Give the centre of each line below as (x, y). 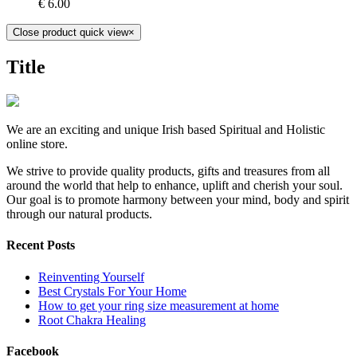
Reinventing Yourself (91, 277)
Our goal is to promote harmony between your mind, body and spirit (178, 200)
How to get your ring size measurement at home (159, 305)
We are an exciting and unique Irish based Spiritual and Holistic (166, 130)
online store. (37, 144)
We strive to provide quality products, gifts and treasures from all (168, 171)
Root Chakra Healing (92, 320)
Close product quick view (71, 33)
